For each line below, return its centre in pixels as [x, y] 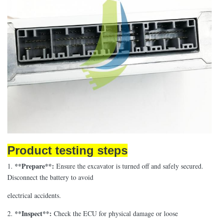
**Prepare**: [33, 166]
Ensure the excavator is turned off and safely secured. [130, 166]
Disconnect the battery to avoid [50, 177]
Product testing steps [67, 150]
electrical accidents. [34, 195]
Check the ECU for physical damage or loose [116, 213]
